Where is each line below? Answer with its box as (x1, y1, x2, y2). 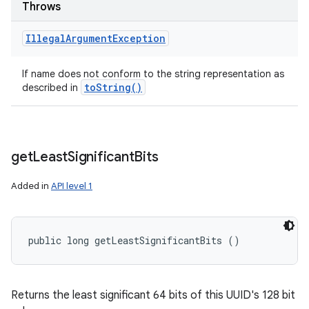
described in (22, 81, 81, 94)
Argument (66, 32, 112, 45)
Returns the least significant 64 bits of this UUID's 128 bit (11, 288, 295, 302)
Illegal (26, 32, 66, 45)
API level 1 (51, 180, 92, 192)
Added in (11, 180, 51, 192)
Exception (112, 32, 166, 45)
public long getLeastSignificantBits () (28, 234, 240, 247)
